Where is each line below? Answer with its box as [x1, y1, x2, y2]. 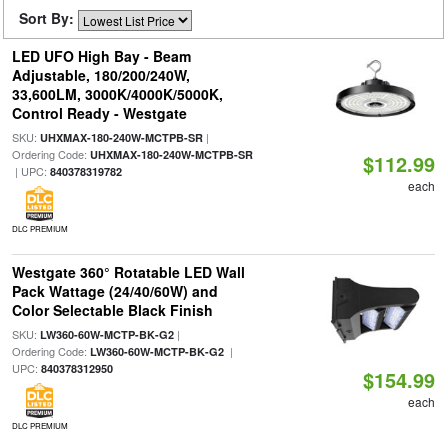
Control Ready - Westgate [11, 103, 187, 123]
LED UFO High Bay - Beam [11, 46, 191, 66]
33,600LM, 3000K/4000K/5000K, [11, 84, 223, 104]
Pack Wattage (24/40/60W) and [11, 281, 218, 301]
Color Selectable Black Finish [11, 300, 213, 320]
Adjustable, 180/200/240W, [11, 65, 190, 85]
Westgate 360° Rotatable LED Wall [11, 262, 245, 282]
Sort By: [19, 8, 78, 28]
